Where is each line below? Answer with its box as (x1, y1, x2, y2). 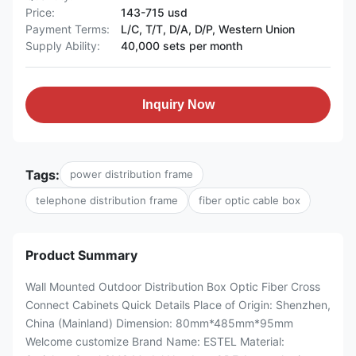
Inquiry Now (141, 98, 215, 111)
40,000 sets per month (121, 39, 242, 52)
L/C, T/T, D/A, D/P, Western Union (121, 22, 295, 36)
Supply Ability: (25, 39, 100, 52)
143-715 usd (121, 6, 188, 19)
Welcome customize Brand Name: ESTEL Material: (25, 335, 284, 348)
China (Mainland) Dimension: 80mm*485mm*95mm (25, 316, 293, 330)
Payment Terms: (25, 22, 110, 36)
